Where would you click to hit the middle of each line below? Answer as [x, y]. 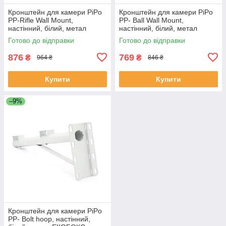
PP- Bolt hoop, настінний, [49, 219]
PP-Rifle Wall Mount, [41, 20]
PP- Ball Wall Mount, [151, 20]
